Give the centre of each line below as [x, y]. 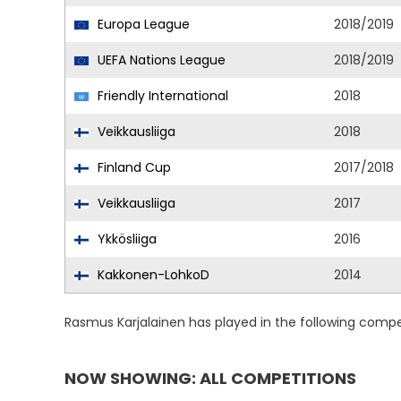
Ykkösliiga [125, 239]
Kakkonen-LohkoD [152, 275]
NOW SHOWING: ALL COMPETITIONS [210, 378]
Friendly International [161, 96]
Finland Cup [132, 167]
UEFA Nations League [160, 60]
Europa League [142, 24]
